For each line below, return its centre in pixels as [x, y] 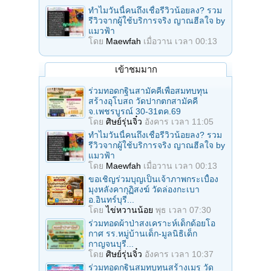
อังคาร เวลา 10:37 [179, 254]
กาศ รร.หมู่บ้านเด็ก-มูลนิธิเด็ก [143, 233]
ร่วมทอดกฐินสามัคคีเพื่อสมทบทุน [148, 90]
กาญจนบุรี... [111, 243]
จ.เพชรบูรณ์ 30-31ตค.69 [135, 111]
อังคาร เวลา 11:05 [179, 121]
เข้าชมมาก [136, 69]
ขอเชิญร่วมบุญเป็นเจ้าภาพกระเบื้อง [153, 179]
